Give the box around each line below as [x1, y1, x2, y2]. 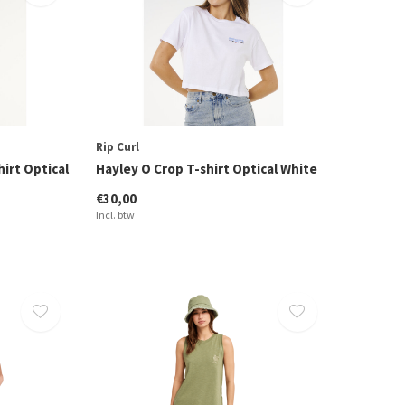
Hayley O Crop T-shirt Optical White [95, 159, 317, 177]
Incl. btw [95, 207, 135, 221]
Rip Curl [95, 138, 139, 155]
